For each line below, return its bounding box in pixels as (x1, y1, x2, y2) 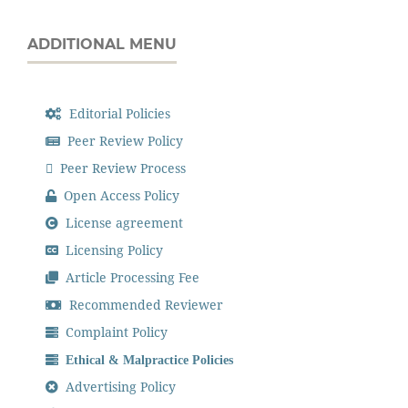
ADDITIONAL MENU (27, 36, 177, 54)
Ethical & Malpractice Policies (58, 352, 234, 366)
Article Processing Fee (62, 268, 200, 286)
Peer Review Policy (64, 132, 184, 150)
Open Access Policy (60, 186, 180, 204)
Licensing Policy (62, 240, 164, 259)
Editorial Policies (66, 105, 171, 123)
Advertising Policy (62, 377, 177, 395)
